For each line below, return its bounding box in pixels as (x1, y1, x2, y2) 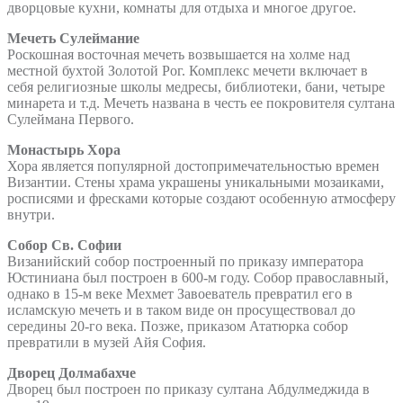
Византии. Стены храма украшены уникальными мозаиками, (7, 174, 384, 190)
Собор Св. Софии (7, 237, 121, 253)
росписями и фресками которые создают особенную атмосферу (7, 190, 396, 206)
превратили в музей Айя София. (7, 334, 206, 350)
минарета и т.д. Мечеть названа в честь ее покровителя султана (7, 94, 395, 111)
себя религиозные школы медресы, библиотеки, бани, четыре (7, 78, 385, 94)
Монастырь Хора (7, 141, 121, 157)
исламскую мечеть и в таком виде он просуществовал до (7, 301, 355, 318)
